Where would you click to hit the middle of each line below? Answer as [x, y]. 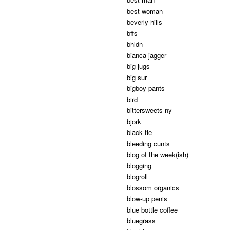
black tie [139, 132]
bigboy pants [146, 88]
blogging [139, 165]
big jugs [138, 66]
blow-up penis [147, 199]
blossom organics [153, 187]
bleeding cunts [148, 143]
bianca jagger [147, 55]
